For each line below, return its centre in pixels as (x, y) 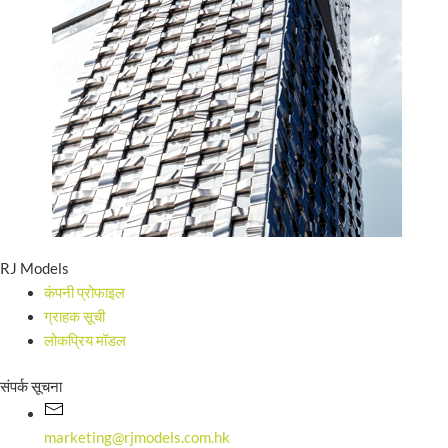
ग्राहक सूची (74, 317)
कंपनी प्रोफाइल (84, 293)
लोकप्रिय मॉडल (84, 341)
